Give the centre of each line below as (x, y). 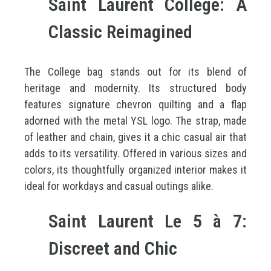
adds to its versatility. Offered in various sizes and (135, 153)
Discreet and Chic (113, 248)
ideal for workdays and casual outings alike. (119, 186)
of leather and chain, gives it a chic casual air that (135, 137)
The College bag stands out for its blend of (135, 72)
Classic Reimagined (120, 32)
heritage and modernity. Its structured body (135, 88)
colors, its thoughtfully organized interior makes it (135, 170)
